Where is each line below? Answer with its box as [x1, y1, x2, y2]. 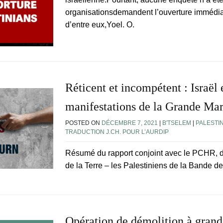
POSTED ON [65, 119, 102, 127]
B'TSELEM [162, 119, 191, 127]
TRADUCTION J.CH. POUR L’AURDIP [65, 128, 169, 136]
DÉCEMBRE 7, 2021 [102, 119, 158, 127]
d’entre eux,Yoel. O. [65, 20, 134, 29]
